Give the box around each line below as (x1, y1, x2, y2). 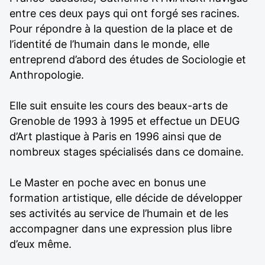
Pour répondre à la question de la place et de (9, 22, 232, 35)
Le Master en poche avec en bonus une (9, 176, 206, 189)
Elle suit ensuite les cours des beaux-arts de (9, 99, 228, 112)
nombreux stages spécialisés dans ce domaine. (9, 146, 244, 159)
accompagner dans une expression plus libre (9, 222, 232, 235)
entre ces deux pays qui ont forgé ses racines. (9, 7, 240, 20)
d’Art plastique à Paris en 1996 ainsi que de (9, 130, 221, 143)
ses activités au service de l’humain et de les (9, 207, 228, 220)
